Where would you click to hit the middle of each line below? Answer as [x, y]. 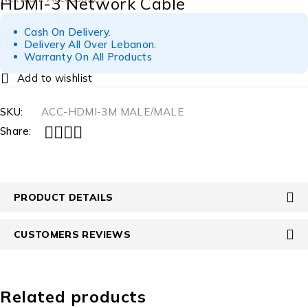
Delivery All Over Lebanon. [90, 45]
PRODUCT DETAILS [64, 197]
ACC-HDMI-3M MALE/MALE [112, 112]
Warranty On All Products [88, 57]
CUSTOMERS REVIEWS [72, 234]
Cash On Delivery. [68, 32]
